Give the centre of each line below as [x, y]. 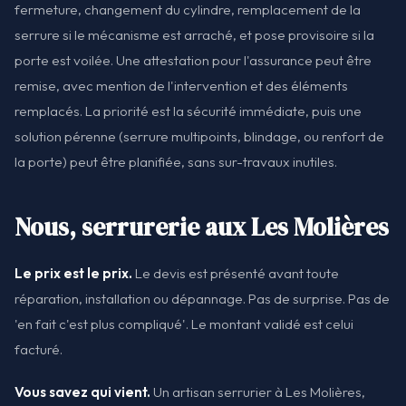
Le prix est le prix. [73, 273]
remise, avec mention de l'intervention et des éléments [181, 86]
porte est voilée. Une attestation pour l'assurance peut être [193, 61]
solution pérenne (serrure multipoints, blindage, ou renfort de [199, 137]
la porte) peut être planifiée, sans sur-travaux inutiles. [176, 162]
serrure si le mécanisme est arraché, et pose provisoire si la [194, 35]
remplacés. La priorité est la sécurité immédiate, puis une [188, 111]
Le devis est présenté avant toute [236, 273]
